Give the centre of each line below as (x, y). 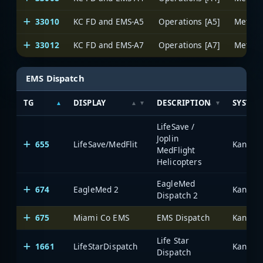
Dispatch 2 (178, 195)
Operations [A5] (189, 22)
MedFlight (176, 150)
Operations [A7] (189, 45)
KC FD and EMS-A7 (109, 45)
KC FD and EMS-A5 (109, 22)
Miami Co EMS (101, 217)
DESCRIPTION (184, 102)
